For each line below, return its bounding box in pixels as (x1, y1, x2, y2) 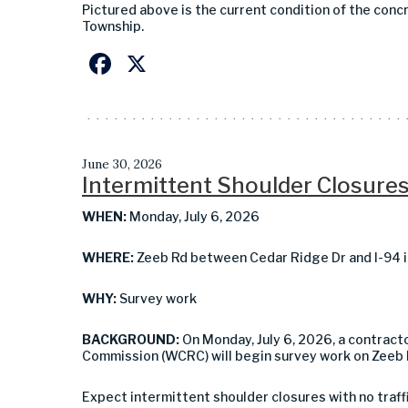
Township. (82, 17, 144, 34)
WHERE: (82, 249, 137, 265)
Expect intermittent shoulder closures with (82, 388, 356, 404)
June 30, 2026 (82, 155, 162, 172)
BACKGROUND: (82, 331, 182, 347)
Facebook (115, 45, 247, 81)
